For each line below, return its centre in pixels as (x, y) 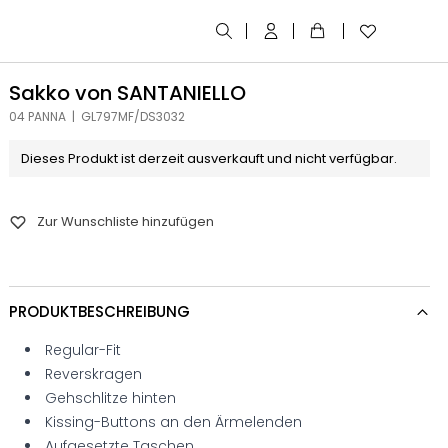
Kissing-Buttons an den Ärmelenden (174, 422)
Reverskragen (94, 374)
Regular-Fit (83, 350)
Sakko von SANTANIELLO (128, 93)
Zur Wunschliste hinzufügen (126, 221)
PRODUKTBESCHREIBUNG (100, 311)
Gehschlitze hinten (111, 398)
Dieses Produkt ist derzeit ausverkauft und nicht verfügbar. (209, 158)
